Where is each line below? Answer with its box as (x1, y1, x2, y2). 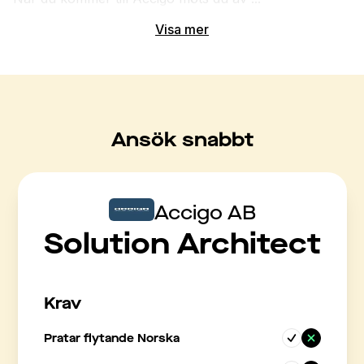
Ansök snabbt (110, 127, 253, 153)
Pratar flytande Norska (43, 330, 180, 346)
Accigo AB (154, 200, 256, 226)
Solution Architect (43, 224, 321, 263)
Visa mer (155, 21, 209, 37)
